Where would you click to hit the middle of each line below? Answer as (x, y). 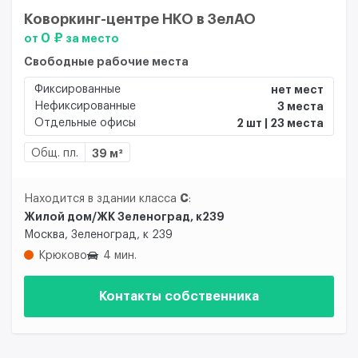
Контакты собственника (179, 296)
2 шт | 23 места (280, 123)
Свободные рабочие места (106, 61)
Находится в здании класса (102, 199)
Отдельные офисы (85, 123)
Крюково (63, 255)
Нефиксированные (85, 106)
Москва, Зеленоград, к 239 (98, 235)
